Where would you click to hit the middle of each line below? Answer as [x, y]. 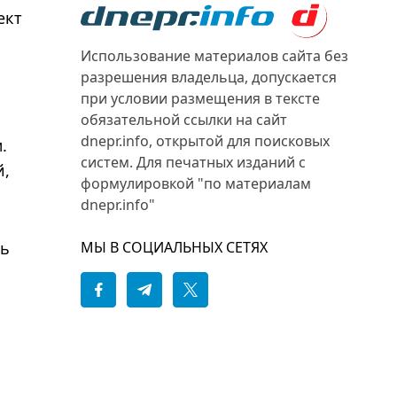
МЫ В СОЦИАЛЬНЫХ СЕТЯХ [174, 247]
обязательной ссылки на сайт [184, 120]
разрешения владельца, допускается [209, 77]
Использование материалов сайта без [214, 56]
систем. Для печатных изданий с [193, 162]
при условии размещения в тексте [200, 98]
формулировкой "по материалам [196, 183]
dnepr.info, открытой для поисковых [205, 141]
